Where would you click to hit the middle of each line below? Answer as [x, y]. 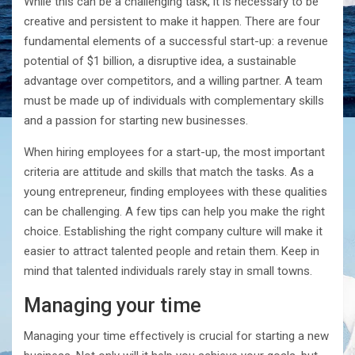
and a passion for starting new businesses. [136, 121]
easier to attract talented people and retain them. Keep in [172, 252]
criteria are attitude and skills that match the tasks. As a [169, 172]
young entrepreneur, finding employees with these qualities [176, 192]
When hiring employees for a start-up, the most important [174, 153]
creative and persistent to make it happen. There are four [172, 22]
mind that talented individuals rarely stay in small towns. [168, 271]
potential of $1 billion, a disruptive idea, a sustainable [160, 61]
